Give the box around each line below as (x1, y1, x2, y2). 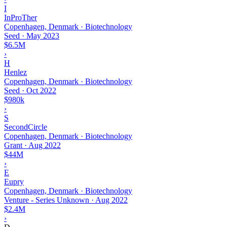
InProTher (4, 13, 37, 22)
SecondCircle (4, 122, 47, 131)
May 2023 (26, 31, 59, 40)
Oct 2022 (26, 86, 56, 95)
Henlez (4, 67, 27, 77)
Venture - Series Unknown (4, 195, 89, 204)
